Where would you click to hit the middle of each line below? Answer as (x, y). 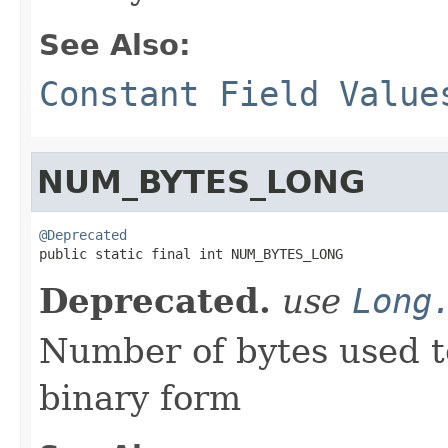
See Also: (115, 44)
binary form (140, 397)
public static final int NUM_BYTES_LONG (191, 253)
